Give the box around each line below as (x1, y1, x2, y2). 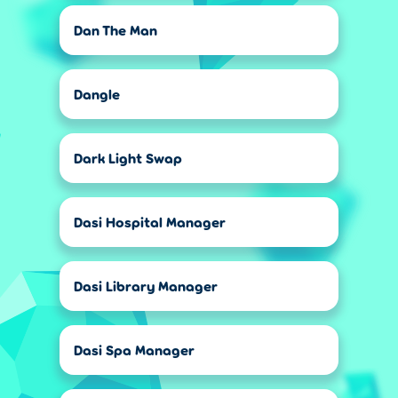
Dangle (74, 85, 120, 102)
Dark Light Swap (74, 149, 182, 166)
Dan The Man (74, 21, 157, 38)
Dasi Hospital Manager (74, 213, 226, 230)
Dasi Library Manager (74, 277, 218, 294)
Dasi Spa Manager (74, 341, 195, 358)
